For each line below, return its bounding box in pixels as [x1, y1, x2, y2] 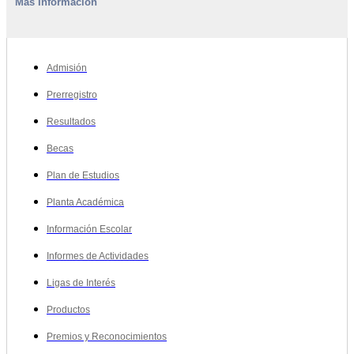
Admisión [47, 62, 87, 74]
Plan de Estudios [47, 170, 119, 182]
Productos [47, 304, 90, 316]
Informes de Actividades [47, 250, 149, 262]
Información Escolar [47, 224, 132, 235]
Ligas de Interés [47, 277, 115, 289]
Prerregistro [47, 89, 97, 101]
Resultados [47, 116, 96, 128]
